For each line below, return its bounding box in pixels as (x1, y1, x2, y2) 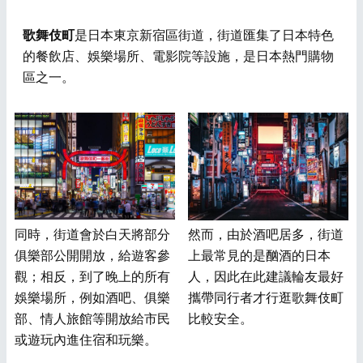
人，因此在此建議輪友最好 (188, 269, 344, 284)
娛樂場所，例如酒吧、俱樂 (15, 290, 170, 305)
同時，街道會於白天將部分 (15, 227, 170, 241)
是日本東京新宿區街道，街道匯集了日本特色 (75, 28, 334, 43)
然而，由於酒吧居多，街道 (188, 227, 344, 241)
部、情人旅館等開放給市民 (15, 311, 170, 326)
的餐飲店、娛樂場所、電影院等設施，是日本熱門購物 (23, 49, 334, 64)
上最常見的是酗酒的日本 (188, 248, 331, 263)
